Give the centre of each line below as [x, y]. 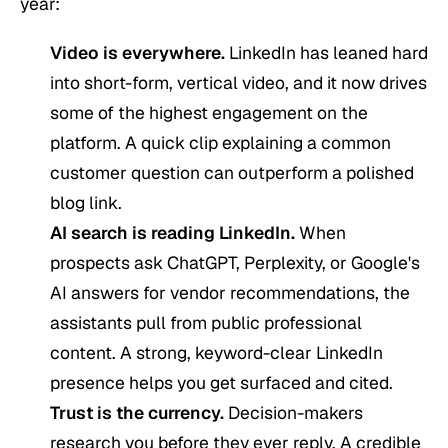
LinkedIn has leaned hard [326, 53]
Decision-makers [293, 413]
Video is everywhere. [137, 53]
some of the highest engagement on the [209, 113]
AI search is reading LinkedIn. [172, 233]
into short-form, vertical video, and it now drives [238, 83]
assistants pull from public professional [206, 323]
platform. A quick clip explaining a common [220, 143]
